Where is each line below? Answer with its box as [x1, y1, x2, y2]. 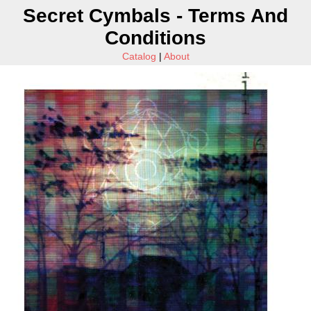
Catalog [121, 51, 156, 62]
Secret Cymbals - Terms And [23, 5, 288, 26]
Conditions [105, 27, 206, 49]
